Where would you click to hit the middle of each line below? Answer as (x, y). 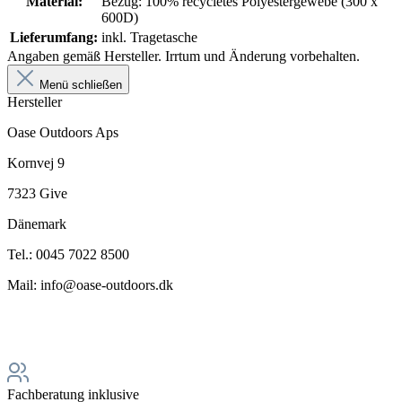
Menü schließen (81, 84)
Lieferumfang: (54, 37)
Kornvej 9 (36, 162)
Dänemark (37, 223)
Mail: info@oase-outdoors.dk (90, 284)
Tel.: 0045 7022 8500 (68, 254)
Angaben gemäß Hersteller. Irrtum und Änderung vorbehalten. (184, 56)
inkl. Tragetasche (149, 37)
